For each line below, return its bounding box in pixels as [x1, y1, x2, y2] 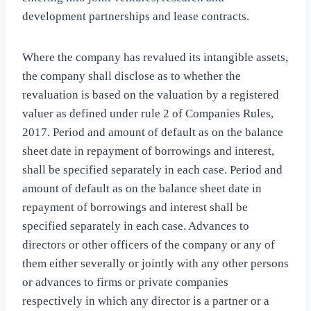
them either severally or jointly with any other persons [22, 257, 289, 271]
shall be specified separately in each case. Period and [22, 163, 283, 177]
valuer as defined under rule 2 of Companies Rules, [22, 107, 274, 121]
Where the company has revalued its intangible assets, [22, 51, 288, 65]
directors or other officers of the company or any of [22, 238, 275, 252]
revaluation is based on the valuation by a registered [22, 88, 279, 102]
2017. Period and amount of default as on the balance [22, 126, 283, 140]
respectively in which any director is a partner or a [22, 294, 269, 308]
